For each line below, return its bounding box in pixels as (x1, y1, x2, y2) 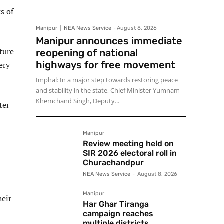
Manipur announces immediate (36, 35, 182, 47)
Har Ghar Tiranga (83, 199, 149, 209)
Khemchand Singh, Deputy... (36, 96, 119, 106)
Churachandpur (83, 158, 144, 168)
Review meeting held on (83, 139, 174, 149)
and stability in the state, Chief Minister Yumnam (36, 86, 180, 95)
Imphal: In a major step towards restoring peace (36, 75, 178, 85)
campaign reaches (83, 209, 153, 219)
